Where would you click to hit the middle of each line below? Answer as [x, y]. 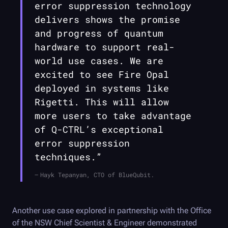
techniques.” [68, 157]
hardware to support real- [105, 47]
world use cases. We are [99, 61]
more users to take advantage [113, 116]
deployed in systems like [102, 88]
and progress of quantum [99, 33]
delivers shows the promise [107, 20]
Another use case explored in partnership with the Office [112, 211]
